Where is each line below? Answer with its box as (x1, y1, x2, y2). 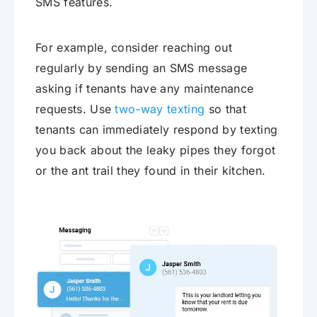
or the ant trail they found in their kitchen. (35, 163, 266, 178)
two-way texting (115, 102, 205, 117)
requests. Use (35, 102, 115, 117)
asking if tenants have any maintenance (35, 81, 254, 96)
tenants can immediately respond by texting (35, 122, 278, 137)
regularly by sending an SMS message (35, 61, 248, 76)
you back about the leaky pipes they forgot (35, 143, 276, 158)
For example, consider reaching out (35, 40, 232, 55)
